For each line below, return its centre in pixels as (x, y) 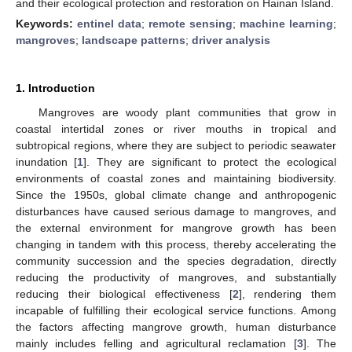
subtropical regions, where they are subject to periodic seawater (176, 145)
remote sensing (191, 23)
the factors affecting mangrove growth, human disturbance (176, 326)
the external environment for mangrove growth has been (176, 227)
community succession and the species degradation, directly (176, 260)
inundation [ (47, 161)
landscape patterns (134, 40)
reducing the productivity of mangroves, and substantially (176, 277)
